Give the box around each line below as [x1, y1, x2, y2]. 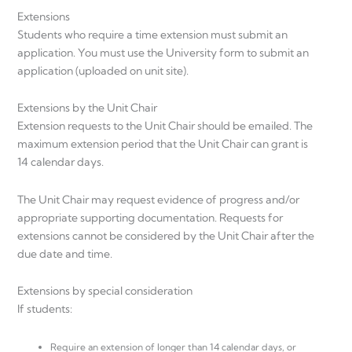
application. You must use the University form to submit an [17, 45, 309, 60]
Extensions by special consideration [17, 284, 192, 299]
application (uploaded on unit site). [17, 63, 189, 78]
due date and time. [17, 246, 112, 261]
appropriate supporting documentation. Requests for [17, 210, 283, 225]
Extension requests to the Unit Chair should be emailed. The [17, 119, 313, 134]
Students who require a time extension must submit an [17, 27, 288, 42]
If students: [17, 302, 72, 317]
